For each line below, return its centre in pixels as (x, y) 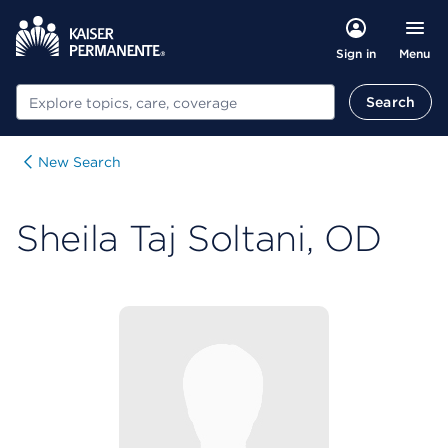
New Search (79, 162)
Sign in (355, 53)
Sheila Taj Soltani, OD (199, 238)
